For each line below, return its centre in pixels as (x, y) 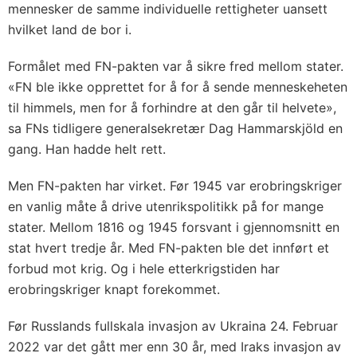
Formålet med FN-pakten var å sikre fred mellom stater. (176, 66)
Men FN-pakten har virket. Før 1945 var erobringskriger (175, 185)
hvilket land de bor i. (70, 29)
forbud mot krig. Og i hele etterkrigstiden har (144, 268)
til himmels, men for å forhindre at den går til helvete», (172, 107)
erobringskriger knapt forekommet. (114, 289)
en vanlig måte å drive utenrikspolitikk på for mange (166, 206)
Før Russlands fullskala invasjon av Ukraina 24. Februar (173, 326)
